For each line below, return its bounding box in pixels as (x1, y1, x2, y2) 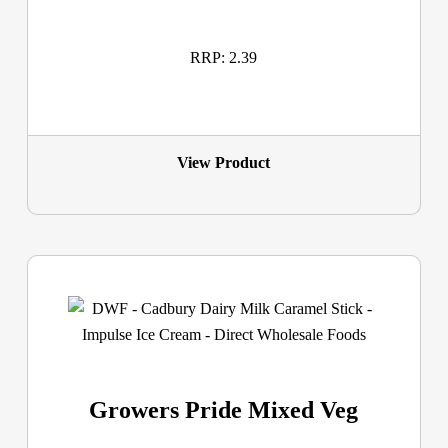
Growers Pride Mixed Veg (89, 397, 359, 424)
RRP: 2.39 (190, 48, 258, 66)
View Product (177, 154, 271, 172)
